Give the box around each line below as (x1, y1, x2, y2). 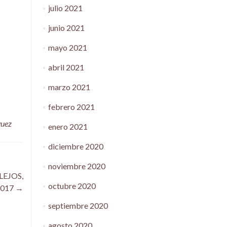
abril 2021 (48, 62, 84, 72)
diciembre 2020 (48, 141, 103, 151)
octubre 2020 (48, 181, 96, 191)
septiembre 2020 (48, 201, 108, 210)
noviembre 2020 (48, 161, 105, 171)
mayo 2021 (48, 43, 87, 52)
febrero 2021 (48, 102, 95, 111)
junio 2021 (48, 23, 85, 32)
